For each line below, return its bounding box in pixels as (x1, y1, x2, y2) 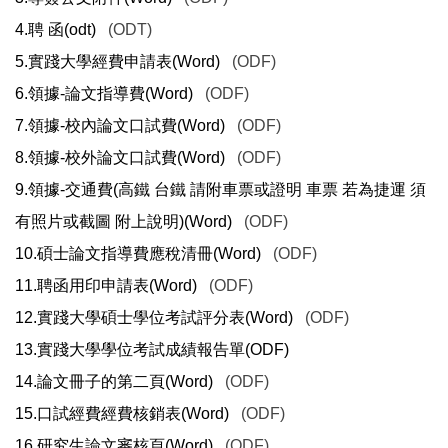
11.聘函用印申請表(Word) (15, 277, 197, 295)
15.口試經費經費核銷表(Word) (15, 405, 229, 423)
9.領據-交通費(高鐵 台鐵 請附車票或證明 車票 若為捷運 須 (15, 181, 426, 199)
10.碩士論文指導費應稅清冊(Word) (15, 245, 261, 263)
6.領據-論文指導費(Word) (15, 85, 193, 103)
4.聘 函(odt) (15, 21, 96, 39)
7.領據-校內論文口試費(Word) (15, 117, 225, 135)
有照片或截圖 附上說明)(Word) (15, 213, 232, 231)
